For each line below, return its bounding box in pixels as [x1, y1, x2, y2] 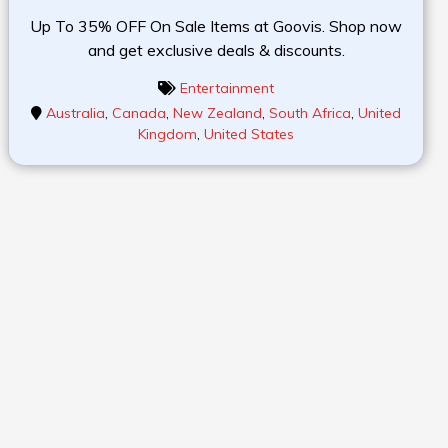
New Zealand [173, 103, 262, 122]
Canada [112, 103, 166, 122]
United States [204, 124, 294, 143]
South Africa [269, 103, 351, 122]
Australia [46, 103, 105, 122]
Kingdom [138, 124, 197, 143]
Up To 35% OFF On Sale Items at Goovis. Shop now [30, 15, 402, 36]
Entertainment [180, 78, 274, 97]
